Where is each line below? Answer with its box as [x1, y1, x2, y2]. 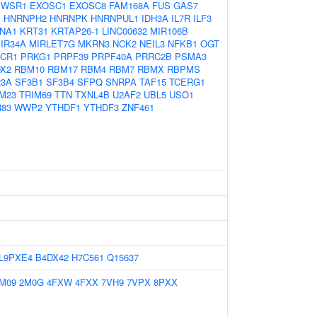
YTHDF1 [45, 100, 81, 114]
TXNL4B [75, 88, 110, 101]
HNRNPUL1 [91, 11, 139, 25]
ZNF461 [122, 100, 154, 114]
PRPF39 [54, 50, 88, 63]
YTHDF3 [83, 100, 119, 114]
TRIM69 [19, 88, 52, 101]
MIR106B [150, 24, 188, 38]
